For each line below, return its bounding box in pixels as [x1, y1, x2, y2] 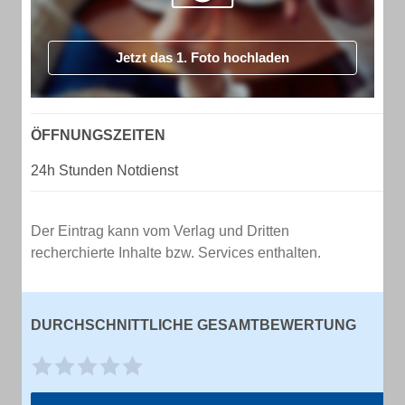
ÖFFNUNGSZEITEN [31, 127, 165, 143]
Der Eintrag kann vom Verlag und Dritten [31, 223, 289, 239]
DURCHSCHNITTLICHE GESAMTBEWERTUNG [31, 317, 356, 333]
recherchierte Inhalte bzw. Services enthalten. [31, 245, 321, 260]
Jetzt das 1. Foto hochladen [116, 50, 289, 65]
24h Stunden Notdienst [31, 163, 178, 178]
